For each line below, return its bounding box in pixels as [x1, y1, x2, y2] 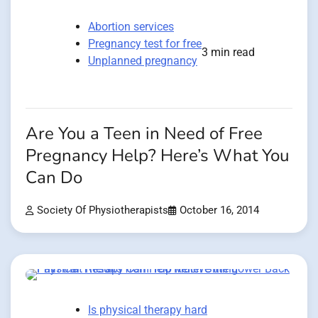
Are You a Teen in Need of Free [26, 121, 263, 146]
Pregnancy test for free [88, 36, 202, 50]
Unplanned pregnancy [88, 53, 197, 67]
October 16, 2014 [180, 204, 259, 216]
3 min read [202, 45, 255, 59]
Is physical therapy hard [88, 302, 207, 317]
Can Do [26, 165, 82, 190]
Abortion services [88, 19, 174, 33]
